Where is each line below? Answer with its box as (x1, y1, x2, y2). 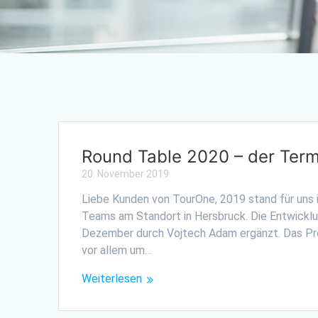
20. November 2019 (82, 168, 170, 180)
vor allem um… (82, 243, 153, 257)
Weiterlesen (82, 271, 143, 285)
